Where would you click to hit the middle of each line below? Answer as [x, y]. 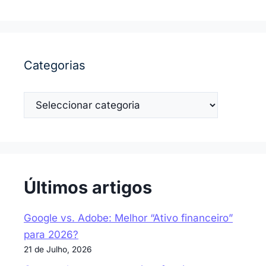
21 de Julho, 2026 [58, 249]
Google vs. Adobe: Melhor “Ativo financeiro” [128, 218]
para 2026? [51, 234]
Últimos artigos [88, 187]
